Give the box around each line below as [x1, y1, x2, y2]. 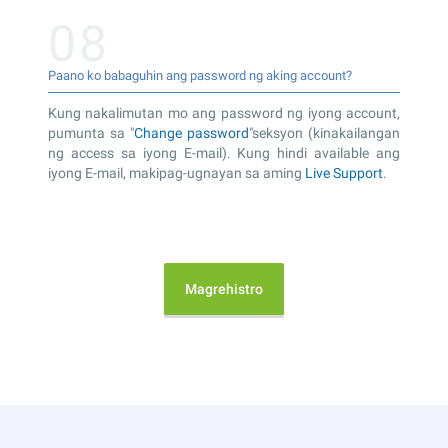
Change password [134, 124, 249, 141]
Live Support [305, 164, 383, 181]
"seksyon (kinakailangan [249, 124, 400, 141]
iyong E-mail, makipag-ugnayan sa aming [48, 164, 305, 181]
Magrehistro [185, 280, 263, 297]
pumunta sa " [48, 124, 134, 141]
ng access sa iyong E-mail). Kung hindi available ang [48, 144, 400, 161]
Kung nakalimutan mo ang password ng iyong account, [48, 104, 400, 121]
